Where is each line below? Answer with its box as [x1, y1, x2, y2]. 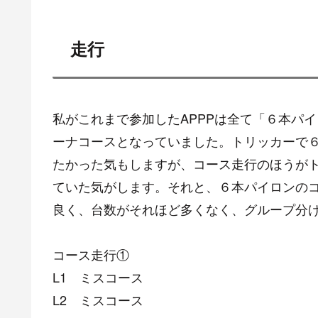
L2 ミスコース [53, 290, 143, 309]
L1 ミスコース [53, 268, 143, 287]
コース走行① [53, 245, 129, 264]
